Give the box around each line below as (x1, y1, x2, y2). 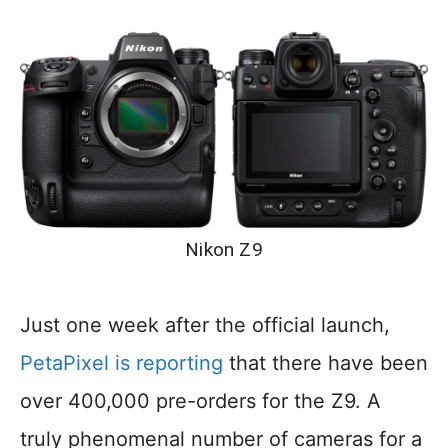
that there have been (223, 351, 428, 376)
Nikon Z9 (185, 238, 263, 262)
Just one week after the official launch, (20, 313, 390, 338)
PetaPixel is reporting (20, 351, 223, 376)
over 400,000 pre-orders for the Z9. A (20, 389, 381, 414)
